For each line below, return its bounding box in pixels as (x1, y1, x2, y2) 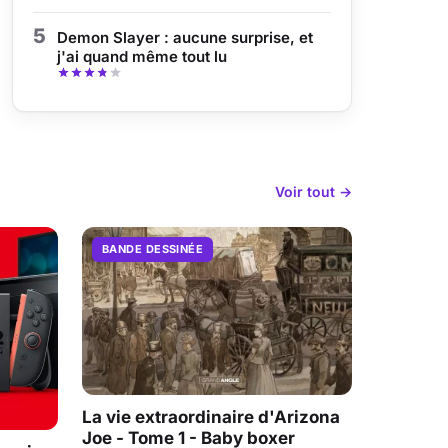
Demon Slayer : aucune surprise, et (57, 28, 313, 47)
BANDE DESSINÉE (102, 242, 204, 256)
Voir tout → (275, 182, 352, 200)
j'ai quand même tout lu (57, 47, 227, 66)
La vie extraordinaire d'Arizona (82, 407, 340, 428)
